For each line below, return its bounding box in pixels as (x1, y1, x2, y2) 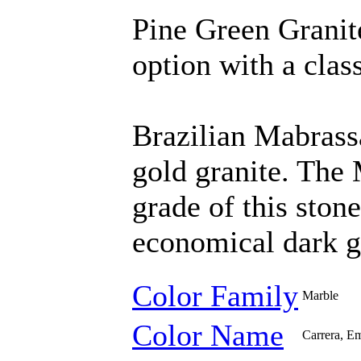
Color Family (132, 279, 298, 313)
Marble (302, 288, 338, 302)
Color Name (132, 318, 284, 352)
